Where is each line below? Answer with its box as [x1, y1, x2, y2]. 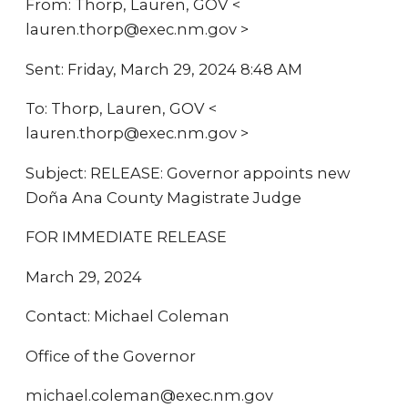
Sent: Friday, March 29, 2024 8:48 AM [25, 59, 302, 78]
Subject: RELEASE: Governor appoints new [25, 163, 351, 182]
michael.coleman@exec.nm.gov [25, 386, 273, 404]
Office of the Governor [25, 346, 196, 365]
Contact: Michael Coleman [25, 307, 229, 325]
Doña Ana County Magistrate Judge [25, 188, 301, 207]
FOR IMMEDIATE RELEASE [25, 228, 227, 246]
